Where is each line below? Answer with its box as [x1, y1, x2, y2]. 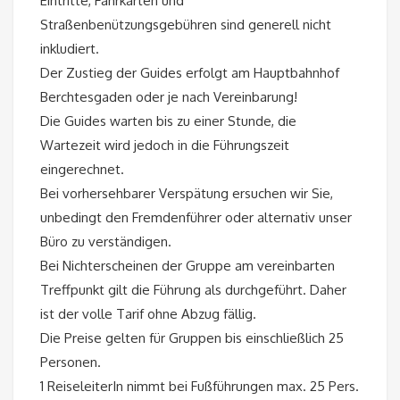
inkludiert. [40, 39, 99, 57]
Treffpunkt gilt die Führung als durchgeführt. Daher [40, 280, 346, 298]
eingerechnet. [40, 160, 124, 178]
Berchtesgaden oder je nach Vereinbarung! [40, 87, 297, 105]
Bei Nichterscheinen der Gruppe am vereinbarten [40, 256, 335, 274]
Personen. [40, 353, 101, 371]
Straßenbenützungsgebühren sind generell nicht [40, 15, 331, 33]
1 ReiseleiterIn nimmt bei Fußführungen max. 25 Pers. [40, 377, 359, 395]
